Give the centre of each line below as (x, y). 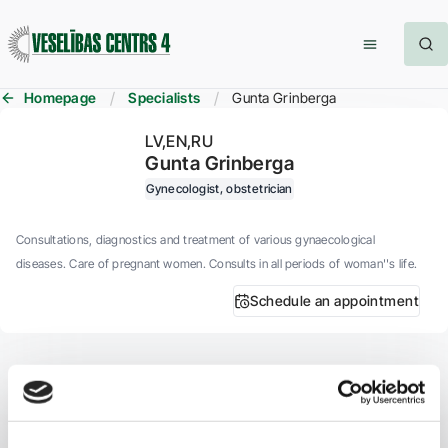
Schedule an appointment (334, 300)
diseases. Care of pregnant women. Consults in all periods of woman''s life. (216, 263)
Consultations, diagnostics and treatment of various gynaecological (195, 239)
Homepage (60, 97)
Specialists (164, 97)
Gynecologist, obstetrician (219, 188)
